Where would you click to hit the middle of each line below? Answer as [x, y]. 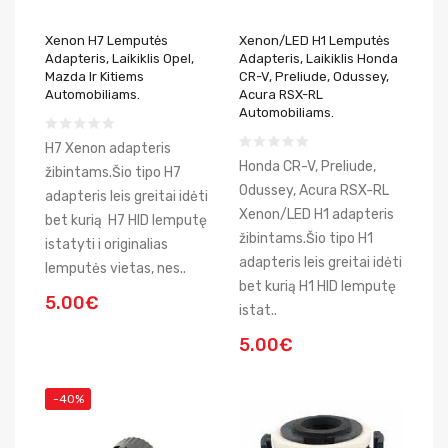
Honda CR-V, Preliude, [307, 166]
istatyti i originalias [106, 244]
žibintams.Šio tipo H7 [114, 172]
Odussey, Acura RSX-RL [314, 190]
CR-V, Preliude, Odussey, [314, 76]
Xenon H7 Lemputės [106, 40]
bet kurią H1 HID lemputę [317, 286]
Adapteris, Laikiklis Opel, [119, 58]
